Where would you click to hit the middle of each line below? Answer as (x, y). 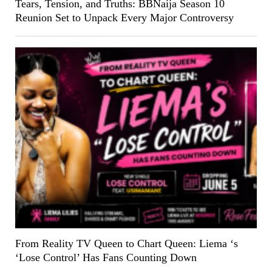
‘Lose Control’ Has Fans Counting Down (106, 257)
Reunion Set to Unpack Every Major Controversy (124, 17)
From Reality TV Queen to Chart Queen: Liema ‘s (126, 243)
